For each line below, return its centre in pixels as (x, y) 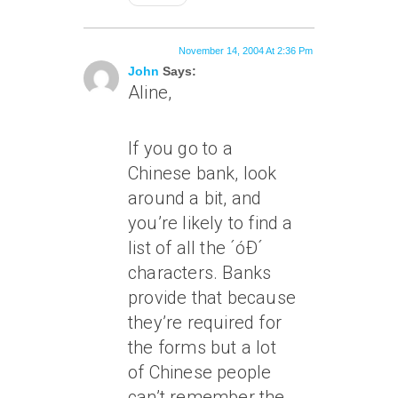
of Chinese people (200, 373)
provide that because (212, 298)
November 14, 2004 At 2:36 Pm (246, 51)
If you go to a (180, 149)
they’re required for (205, 323)
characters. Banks (200, 273)
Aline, (150, 93)
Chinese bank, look (203, 174)
